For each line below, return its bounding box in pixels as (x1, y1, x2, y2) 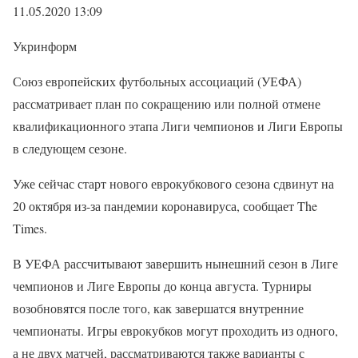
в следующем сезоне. (13, 140, 127, 157)
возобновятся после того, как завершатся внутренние (13, 300, 304, 316)
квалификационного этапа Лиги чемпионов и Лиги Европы (13, 117, 343, 134)
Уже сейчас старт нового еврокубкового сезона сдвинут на (13, 175, 334, 192)
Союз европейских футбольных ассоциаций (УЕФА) (13, 73, 301, 89)
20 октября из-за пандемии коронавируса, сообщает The (13, 197, 317, 214)
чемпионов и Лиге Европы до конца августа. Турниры (13, 277, 312, 294)
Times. (13, 220, 51, 237)
